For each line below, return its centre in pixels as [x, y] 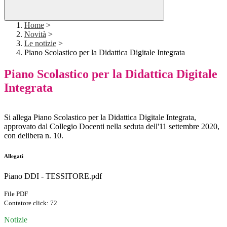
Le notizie [40, 44]
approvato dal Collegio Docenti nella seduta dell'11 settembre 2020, [112, 127]
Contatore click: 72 [31, 203]
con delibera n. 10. [34, 136]
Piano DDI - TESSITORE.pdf [53, 176]
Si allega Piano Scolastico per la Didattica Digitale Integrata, [100, 118]
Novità [35, 34]
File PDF [16, 194]
